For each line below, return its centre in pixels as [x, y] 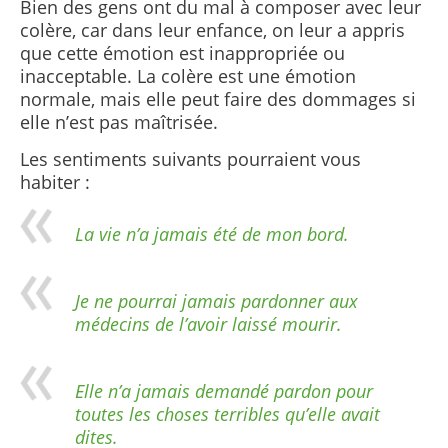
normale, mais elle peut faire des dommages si [218, 99]
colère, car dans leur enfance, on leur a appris [212, 30]
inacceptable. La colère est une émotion [188, 76]
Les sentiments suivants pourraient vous [190, 159]
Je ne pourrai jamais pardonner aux [216, 301]
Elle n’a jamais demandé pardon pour [224, 391]
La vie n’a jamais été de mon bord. [212, 234]
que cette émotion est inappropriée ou [182, 53]
